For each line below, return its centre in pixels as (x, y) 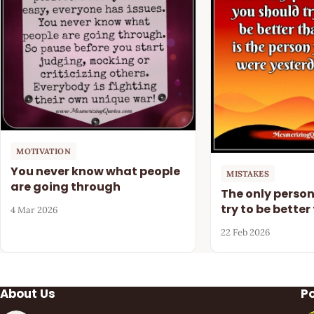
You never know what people (96, 171)
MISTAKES (248, 173)
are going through (66, 186)
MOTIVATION (43, 151)
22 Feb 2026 (246, 233)
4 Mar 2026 (34, 210)
